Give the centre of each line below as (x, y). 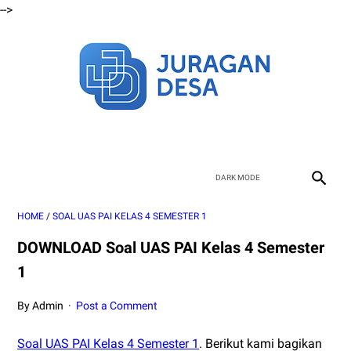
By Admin (42, 306)
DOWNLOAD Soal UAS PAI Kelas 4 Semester (171, 248)
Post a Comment (117, 306)
